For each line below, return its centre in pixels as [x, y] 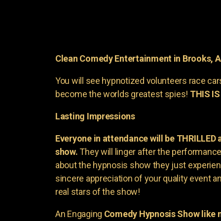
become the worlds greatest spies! [123, 94]
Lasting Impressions [95, 116]
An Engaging [80, 214]
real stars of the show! [98, 192]
